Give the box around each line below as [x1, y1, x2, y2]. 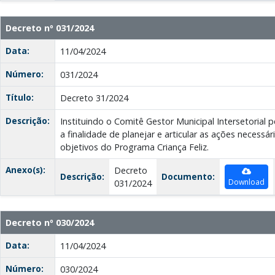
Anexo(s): [6, 164, 45, 176]
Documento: [161, 171, 215, 183]
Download [228, 177, 265, 188]
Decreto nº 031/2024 [6, 22, 94, 34]
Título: [6, 91, 34, 104]
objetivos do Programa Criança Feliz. [60, 141, 209, 153]
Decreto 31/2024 [60, 92, 128, 104]
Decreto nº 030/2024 [6, 217, 94, 229]
